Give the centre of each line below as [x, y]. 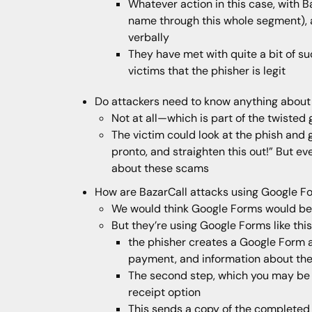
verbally [149, 38]
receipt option [164, 292]
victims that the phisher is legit [207, 71]
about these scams [160, 169]
